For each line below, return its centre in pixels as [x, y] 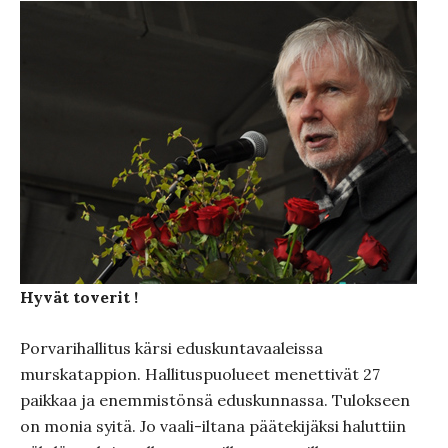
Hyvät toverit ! [79, 297]
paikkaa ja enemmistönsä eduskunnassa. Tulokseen [215, 400]
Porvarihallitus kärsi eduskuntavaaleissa [171, 348]
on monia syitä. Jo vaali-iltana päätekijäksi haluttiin [213, 426]
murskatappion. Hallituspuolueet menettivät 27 [200, 374]
